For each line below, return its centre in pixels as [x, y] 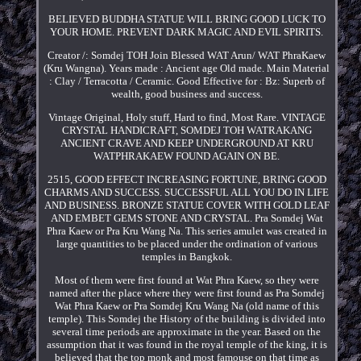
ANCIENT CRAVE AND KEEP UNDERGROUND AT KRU [187, 143]
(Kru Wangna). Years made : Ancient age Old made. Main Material [187, 68]
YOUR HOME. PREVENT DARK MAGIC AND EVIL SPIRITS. [187, 31]
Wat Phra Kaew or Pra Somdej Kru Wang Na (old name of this [187, 305]
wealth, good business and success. [187, 93]
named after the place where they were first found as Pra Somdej [187, 293]
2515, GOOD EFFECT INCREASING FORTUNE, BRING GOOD [187, 179]
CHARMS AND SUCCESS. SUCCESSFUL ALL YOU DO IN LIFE [187, 192]
